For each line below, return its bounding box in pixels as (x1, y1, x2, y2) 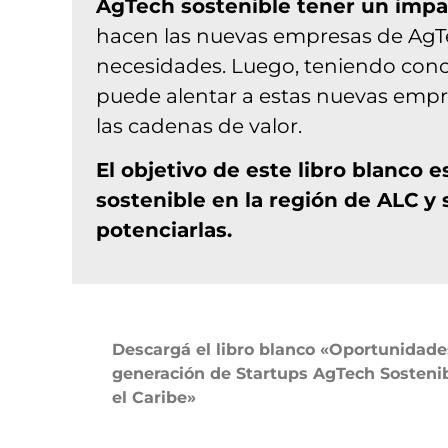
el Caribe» (112, 387, 196, 407)
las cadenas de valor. (96, 114, 302, 139)
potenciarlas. (96, 218, 232, 243)
